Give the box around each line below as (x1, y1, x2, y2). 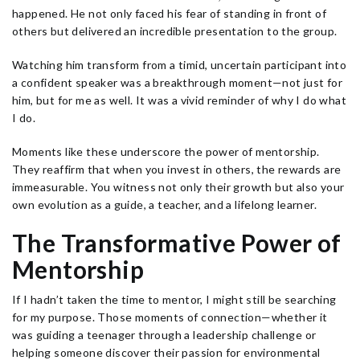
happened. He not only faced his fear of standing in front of (12, 6, 326, 20)
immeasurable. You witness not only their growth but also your (12, 180, 345, 194)
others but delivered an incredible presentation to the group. (12, 24, 337, 38)
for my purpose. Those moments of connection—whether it (12, 310, 328, 324)
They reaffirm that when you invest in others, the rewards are (12, 162, 342, 176)
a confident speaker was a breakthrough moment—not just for (12, 76, 343, 89)
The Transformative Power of (12, 228, 342, 257)
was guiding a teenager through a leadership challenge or (12, 328, 317, 342)
